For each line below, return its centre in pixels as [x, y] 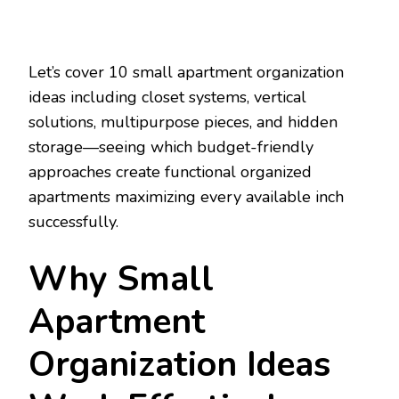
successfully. [73, 221]
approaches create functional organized [170, 171]
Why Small [121, 279]
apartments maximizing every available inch [186, 196]
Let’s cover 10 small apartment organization [186, 72]
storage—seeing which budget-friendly [171, 147]
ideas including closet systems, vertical [167, 97]
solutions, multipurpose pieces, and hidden [183, 122]
